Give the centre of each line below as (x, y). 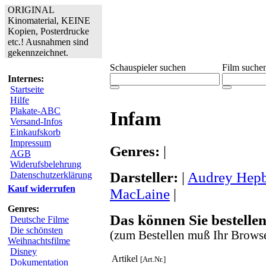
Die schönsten (37, 230)
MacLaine (140, 194)
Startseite (27, 89)
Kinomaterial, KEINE (49, 20)
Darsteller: (144, 177)
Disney (23, 251)
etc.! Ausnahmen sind (48, 42)
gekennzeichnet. (38, 53)
